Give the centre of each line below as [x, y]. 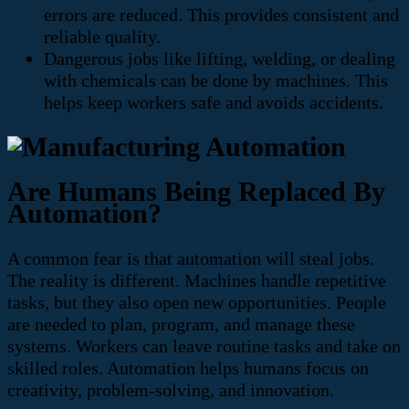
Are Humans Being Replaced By [196, 192]
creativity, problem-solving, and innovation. [173, 390]
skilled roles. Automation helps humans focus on [188, 368]
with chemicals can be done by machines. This [216, 81]
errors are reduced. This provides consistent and [221, 15]
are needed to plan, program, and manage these [181, 325]
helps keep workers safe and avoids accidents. [214, 103]
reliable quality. [102, 37]
